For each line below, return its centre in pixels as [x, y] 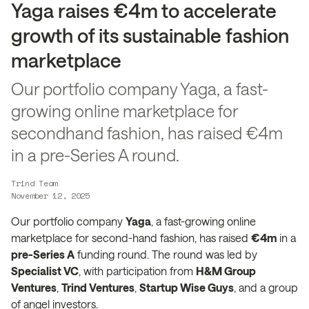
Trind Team [34, 183]
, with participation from [137, 270]
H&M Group [226, 270]
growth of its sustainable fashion [150, 35]
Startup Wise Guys [187, 287]
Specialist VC [45, 270]
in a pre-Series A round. [95, 154]
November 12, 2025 [50, 195]
